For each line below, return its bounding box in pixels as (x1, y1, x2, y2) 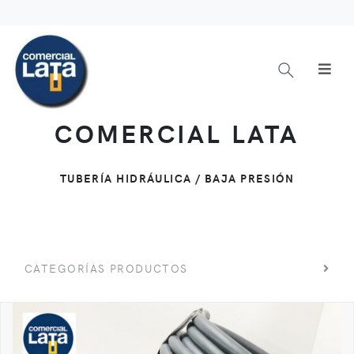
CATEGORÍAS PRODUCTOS (24, 259, 188, 276)
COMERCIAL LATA (55, 115, 299, 150)
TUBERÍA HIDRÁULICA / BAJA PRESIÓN (59, 169, 295, 186)
